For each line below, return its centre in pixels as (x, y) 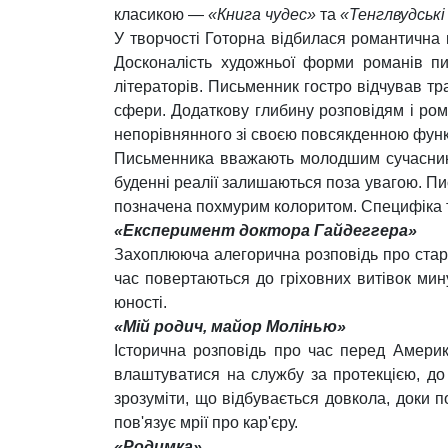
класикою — (161, 14)
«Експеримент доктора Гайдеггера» (265, 230)
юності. (140, 302)
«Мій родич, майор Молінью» (230, 326)
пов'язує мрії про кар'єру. (206, 422)
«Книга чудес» (262, 14)
